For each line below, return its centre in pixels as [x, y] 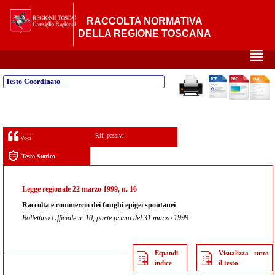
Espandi [166, 253]
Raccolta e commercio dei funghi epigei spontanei [99, 205]
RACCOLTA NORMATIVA [145, 21]
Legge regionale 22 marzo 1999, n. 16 [79, 189]
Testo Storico [38, 156]
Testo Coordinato [33, 82]
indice [163, 263]
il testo [229, 263]
